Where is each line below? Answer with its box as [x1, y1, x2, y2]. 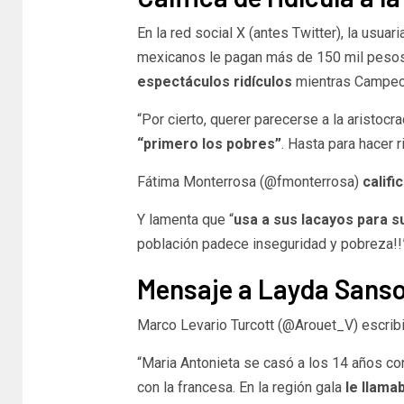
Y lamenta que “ [136, 210, 234, 228]
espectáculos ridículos [136, 72, 292, 90]
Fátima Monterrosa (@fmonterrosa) [136, 172, 363, 190]
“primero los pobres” [136, 134, 281, 152]
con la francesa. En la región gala [136, 378, 342, 396]
